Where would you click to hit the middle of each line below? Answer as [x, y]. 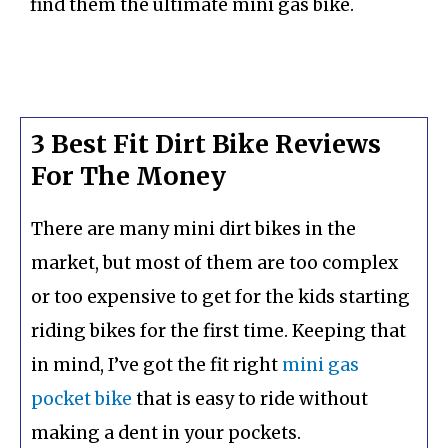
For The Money [128, 175]
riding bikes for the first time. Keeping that [218, 330]
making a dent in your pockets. [166, 432]
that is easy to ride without [250, 398]
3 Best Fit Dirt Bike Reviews [206, 143]
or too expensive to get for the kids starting [220, 296]
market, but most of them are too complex [214, 262]
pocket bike [81, 398]
